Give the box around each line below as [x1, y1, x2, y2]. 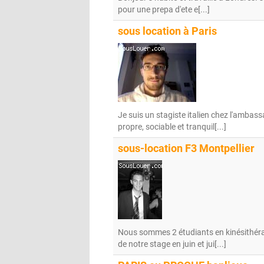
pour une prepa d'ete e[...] [118, 5, 210, 14]
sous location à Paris [118, 25, 217, 37]
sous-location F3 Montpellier [118, 143, 255, 154]
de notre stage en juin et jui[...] [118, 239, 226, 249]
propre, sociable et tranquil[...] [118, 122, 226, 131]
